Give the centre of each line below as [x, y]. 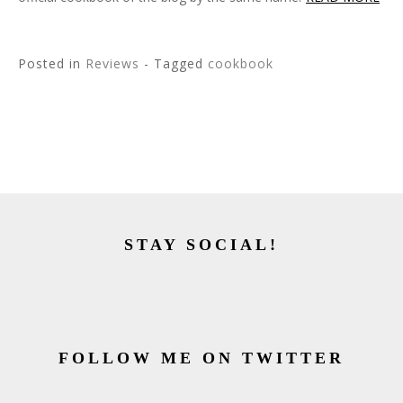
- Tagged [176, 63]
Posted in [52, 63]
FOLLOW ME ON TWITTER [201, 358]
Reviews [112, 63]
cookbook [241, 63]
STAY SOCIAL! [201, 245]
